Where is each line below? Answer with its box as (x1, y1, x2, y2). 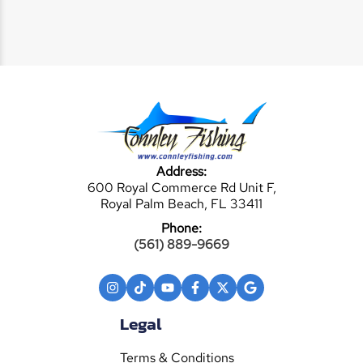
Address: (156, 163, 207, 181)
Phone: (161, 220, 202, 237)
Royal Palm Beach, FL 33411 (100, 195, 263, 213)
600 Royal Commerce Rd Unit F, (87, 179, 276, 197)
